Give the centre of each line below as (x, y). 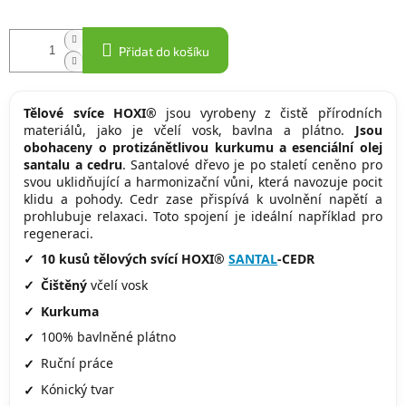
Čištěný (64, 285)
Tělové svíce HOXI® (90, 113)
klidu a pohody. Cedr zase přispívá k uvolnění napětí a (203, 199)
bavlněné (106, 337)
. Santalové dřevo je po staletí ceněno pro (252, 165)
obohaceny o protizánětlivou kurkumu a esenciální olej (203, 148)
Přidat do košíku (164, 52)
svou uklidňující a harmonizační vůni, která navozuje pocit (203, 182)
